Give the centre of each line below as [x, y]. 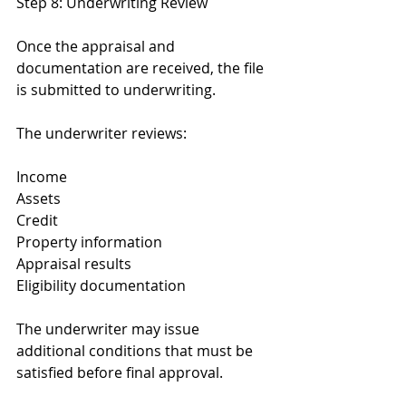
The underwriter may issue [110, 329]
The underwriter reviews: [101, 133]
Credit [37, 220]
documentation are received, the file [142, 68]
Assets [39, 198]
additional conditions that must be [136, 351]
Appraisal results [74, 264]
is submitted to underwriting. [116, 90]
